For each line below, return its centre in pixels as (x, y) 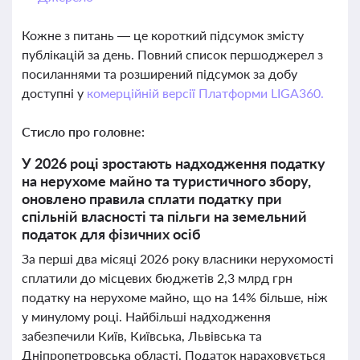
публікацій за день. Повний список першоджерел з (172, 54)
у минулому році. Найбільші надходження (146, 316)
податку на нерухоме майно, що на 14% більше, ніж (175, 297)
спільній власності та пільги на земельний (164, 216)
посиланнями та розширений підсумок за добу (160, 74)
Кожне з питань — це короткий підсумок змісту (163, 35)
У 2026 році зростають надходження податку (174, 163)
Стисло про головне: (83, 131)
